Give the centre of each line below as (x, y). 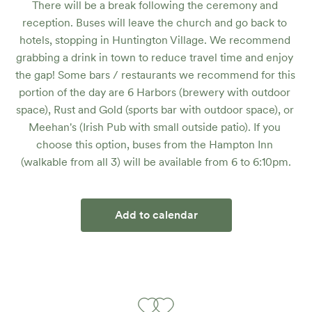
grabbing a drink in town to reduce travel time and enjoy (155, 57)
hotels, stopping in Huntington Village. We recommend (155, 40)
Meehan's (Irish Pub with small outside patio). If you (155, 127)
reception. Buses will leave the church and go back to (155, 23)
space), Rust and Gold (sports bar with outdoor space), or (155, 110)
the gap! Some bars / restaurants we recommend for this (156, 75)
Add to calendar (156, 215)
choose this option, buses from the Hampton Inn (155, 145)
